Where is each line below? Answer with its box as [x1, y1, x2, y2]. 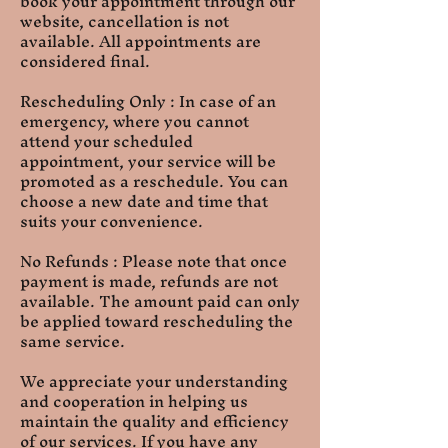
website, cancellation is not [20, 3, 229, 40]
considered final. [20, 43, 150, 80]
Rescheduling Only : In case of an [20, 83, 276, 120]
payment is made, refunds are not [20, 263, 278, 300]
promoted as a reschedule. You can [20, 163, 288, 200]
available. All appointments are [20, 23, 261, 60]
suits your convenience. [20, 203, 203, 240]
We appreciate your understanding [20, 363, 288, 400]
